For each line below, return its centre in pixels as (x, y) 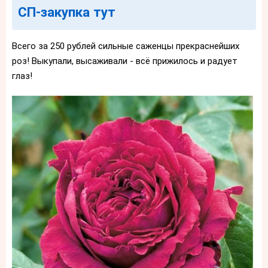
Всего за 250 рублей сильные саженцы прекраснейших (126, 46)
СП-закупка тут (67, 12)
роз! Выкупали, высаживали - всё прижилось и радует (125, 61)
